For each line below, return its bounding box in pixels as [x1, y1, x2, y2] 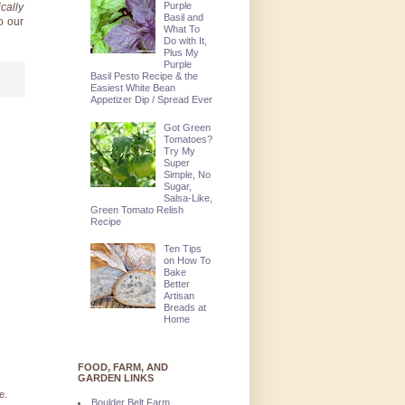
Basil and [164, 12, 204, 23]
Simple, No [164, 168, 212, 180]
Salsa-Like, [164, 192, 213, 203]
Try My [164, 145, 196, 156]
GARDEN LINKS [78, 372, 154, 383]
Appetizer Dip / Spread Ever [89, 94, 212, 105]
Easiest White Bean [89, 82, 175, 93]
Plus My [164, 47, 200, 58]
